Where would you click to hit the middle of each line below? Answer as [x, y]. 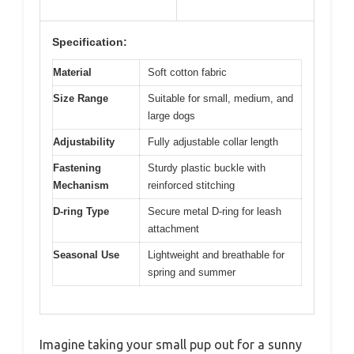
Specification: [90, 42]
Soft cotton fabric [187, 73]
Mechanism [81, 186]
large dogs [171, 116]
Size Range [81, 99]
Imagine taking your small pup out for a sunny [171, 344]
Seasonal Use [86, 255]
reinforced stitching [191, 186]
